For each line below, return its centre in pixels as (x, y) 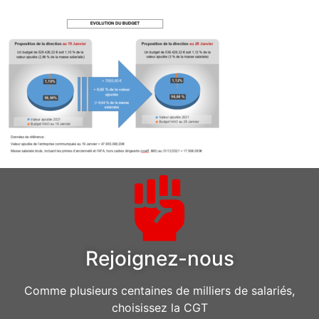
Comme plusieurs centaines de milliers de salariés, (159, 291)
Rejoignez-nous (159, 259)
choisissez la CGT (159, 308)
